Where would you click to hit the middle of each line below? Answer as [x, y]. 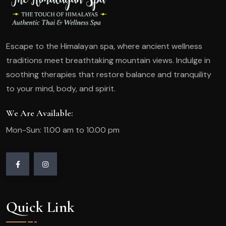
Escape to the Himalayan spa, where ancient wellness [104, 46]
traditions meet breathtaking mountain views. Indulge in [108, 61]
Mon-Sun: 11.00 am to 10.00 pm [63, 130]
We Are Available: [40, 113]
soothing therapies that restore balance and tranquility [109, 75]
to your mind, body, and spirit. [61, 89]
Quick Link [40, 207]
